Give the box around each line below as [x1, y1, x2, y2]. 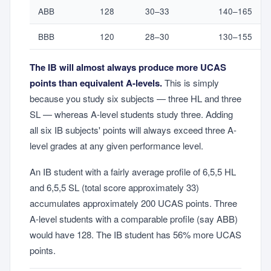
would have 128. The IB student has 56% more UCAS [30, 227, 241, 241]
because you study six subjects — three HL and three [30, 92, 241, 105]
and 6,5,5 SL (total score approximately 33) [30, 180, 199, 194]
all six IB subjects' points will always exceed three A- [30, 123, 237, 137]
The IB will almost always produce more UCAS [30, 60, 226, 74]
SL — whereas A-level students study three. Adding [30, 108, 233, 121]
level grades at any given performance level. [30, 139, 203, 152]
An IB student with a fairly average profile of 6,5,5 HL [30, 165, 236, 178]
